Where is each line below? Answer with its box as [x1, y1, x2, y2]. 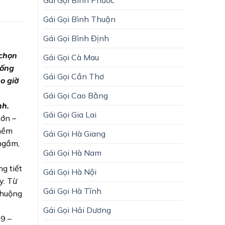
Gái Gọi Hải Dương [43, 204, 111, 215]
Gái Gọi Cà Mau [43, 52, 99, 62]
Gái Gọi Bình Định [43, 33, 109, 43]
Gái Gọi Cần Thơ [43, 71, 104, 81]
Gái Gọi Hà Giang [43, 128, 105, 139]
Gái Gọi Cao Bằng [43, 90, 108, 100]
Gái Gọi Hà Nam [43, 147, 101, 158]
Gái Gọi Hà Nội [43, 166, 96, 177]
